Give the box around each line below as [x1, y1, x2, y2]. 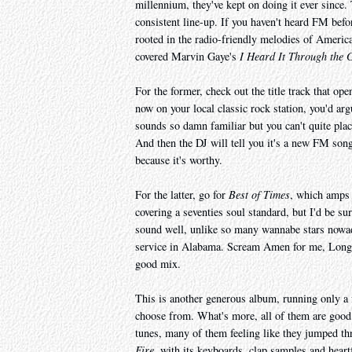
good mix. [135, 256, 181, 272]
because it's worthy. [135, 152, 222, 168]
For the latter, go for [135, 187, 229, 203]
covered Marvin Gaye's [135, 49, 240, 64]
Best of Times [229, 187, 290, 203]
